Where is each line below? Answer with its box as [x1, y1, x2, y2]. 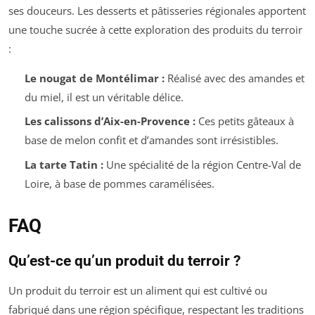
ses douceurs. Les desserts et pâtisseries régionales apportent [8, 3, 306, 18]
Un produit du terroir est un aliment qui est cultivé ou [8, 283, 267, 297]
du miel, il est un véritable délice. [24, 89, 184, 104]
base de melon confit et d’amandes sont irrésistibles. [24, 133, 278, 148]
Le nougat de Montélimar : [24, 70, 165, 85]
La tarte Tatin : [24, 157, 103, 172]
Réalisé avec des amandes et [164, 70, 304, 85]
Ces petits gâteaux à [195, 114, 294, 129]
